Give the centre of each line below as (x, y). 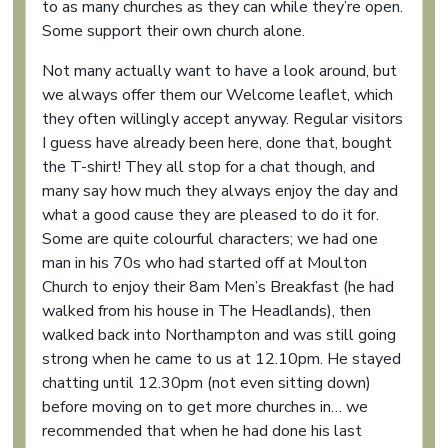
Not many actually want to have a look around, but (219, 71)
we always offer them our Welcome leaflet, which (217, 95)
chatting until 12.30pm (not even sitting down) (206, 383)
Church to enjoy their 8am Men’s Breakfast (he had (218, 287)
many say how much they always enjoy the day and (220, 191)
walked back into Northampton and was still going (219, 335)
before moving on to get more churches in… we (205, 407)
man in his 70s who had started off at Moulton (204, 263)
